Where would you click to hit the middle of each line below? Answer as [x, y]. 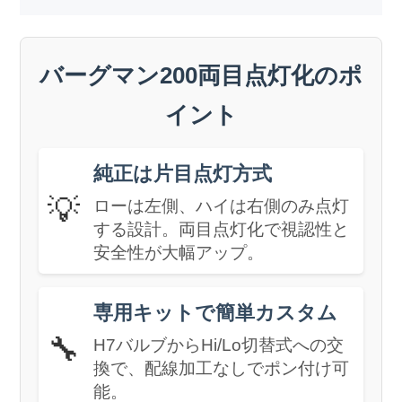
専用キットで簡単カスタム [216, 312]
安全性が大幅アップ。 [179, 252]
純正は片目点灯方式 [183, 173]
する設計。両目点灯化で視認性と [222, 229]
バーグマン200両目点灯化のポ [201, 75]
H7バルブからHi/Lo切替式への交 [219, 345]
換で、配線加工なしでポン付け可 [222, 368]
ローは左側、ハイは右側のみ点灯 [222, 205]
